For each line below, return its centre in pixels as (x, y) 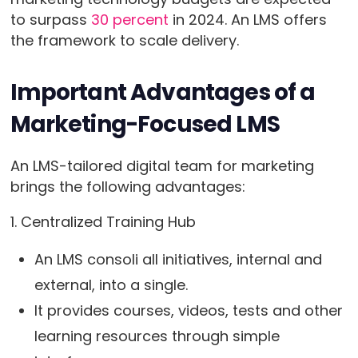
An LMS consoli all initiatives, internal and (178, 260)
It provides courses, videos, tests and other (188, 311)
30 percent (129, 20)
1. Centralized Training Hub (103, 222)
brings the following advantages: (127, 187)
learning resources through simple (157, 336)
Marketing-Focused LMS (145, 125)
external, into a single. (113, 285)
